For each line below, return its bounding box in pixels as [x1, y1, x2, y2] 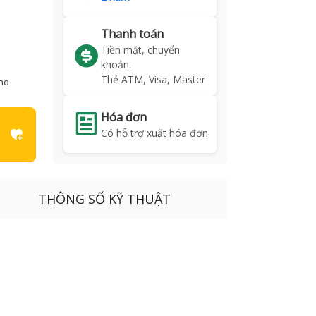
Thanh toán [100, 26, 164, 42]
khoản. [100, 58, 131, 71]
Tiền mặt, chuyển [100, 43, 180, 56]
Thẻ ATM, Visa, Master [100, 73, 205, 86]
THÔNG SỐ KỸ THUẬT [38, 190, 171, 207]
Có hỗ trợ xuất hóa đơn [100, 126, 208, 140]
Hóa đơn [100, 109, 147, 125]
